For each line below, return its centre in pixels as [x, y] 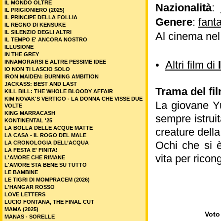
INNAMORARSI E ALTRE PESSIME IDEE [55, 62]
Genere [174, 22]
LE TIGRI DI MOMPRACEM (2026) [47, 180]
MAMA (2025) [21, 209]
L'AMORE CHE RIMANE [35, 157]
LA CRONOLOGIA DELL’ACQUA [47, 143]
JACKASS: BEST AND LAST [41, 84]
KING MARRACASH [30, 113]
